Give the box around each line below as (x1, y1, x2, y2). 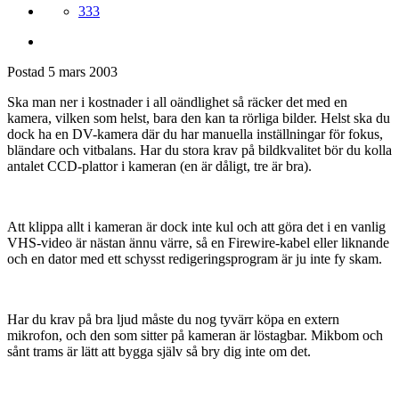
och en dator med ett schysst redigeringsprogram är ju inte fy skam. (7, 250, 382, 266)
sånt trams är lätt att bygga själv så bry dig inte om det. (7, 343, 311, 359)
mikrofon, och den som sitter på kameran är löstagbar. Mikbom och (7, 327, 383, 343)
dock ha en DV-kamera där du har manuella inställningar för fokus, (7, 126, 383, 142)
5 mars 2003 (48, 63, 118, 79)
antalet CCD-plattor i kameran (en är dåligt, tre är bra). (7, 158, 312, 174)
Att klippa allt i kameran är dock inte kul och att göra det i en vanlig (7, 218, 386, 234)
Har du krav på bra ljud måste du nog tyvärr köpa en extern (7, 311, 339, 327)
